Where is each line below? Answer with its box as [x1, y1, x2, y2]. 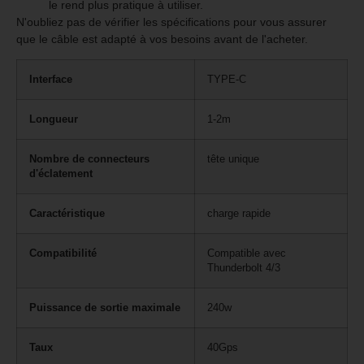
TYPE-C [207, 73, 246, 85]
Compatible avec [207, 247, 286, 259]
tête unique [207, 153, 259, 165]
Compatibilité [29, 247, 97, 259]
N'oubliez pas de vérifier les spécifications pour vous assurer [16, 15, 327, 28]
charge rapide [207, 207, 271, 219]
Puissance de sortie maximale [29, 301, 180, 314]
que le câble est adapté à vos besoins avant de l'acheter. [16, 32, 308, 45]
